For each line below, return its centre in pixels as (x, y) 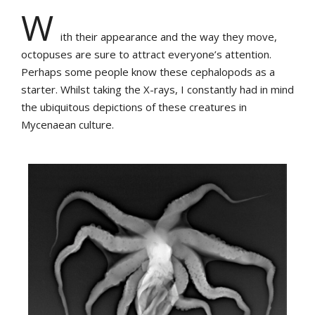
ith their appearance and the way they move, (169, 37)
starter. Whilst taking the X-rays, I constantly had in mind (157, 89)
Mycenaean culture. (67, 124)
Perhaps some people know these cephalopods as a (148, 72)
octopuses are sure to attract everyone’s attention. (146, 54)
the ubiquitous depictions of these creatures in (134, 107)
